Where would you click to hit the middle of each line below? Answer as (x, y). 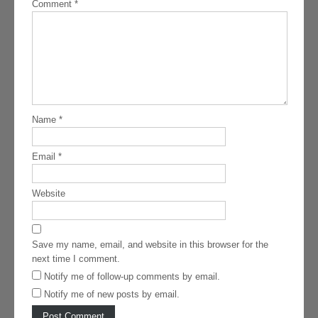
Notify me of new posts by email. (112, 295)
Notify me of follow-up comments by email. (132, 277)
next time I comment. (76, 259)
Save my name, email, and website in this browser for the (150, 245)
